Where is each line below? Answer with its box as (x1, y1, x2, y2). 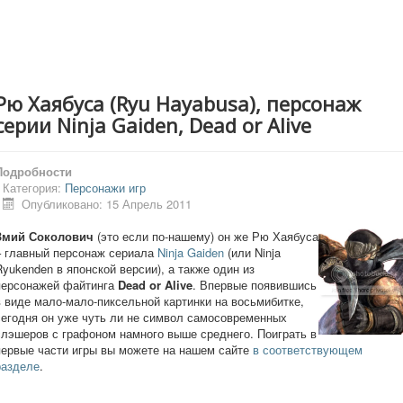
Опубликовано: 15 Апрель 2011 (22, 195, 193, 212)
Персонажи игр (65, 179, 146, 196)
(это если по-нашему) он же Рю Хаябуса (94, 228, 318, 245)
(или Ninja (224, 244, 281, 261)
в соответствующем (253, 341, 363, 358)
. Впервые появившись (193, 276, 317, 293)
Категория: (3, 179, 65, 196)
